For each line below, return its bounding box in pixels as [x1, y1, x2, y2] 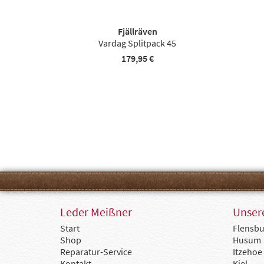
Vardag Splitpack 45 [98, 37, 177, 49]
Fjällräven [117, 25, 157, 37]
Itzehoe [232, 246, 262, 258]
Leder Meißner [60, 204, 132, 219]
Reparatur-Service [60, 246, 132, 258]
